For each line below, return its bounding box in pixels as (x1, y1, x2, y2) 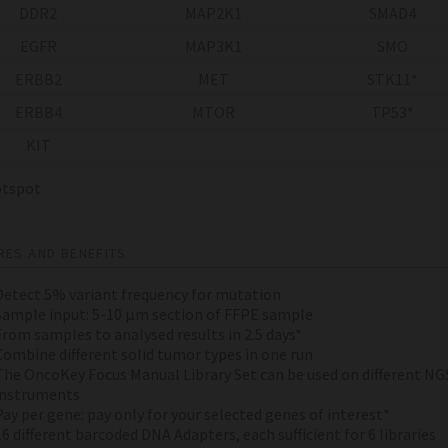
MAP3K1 (184, 36, 242, 57)
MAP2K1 (184, 3, 242, 24)
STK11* (367, 69, 418, 90)
